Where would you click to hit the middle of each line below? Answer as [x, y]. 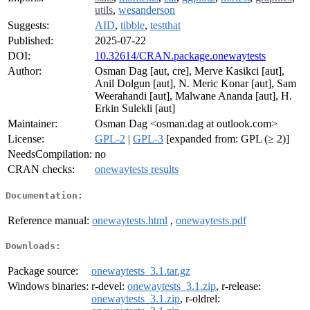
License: [26, 139]
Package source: [43, 271]
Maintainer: [33, 124]
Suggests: [28, 26]
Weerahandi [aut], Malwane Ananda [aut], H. [193, 96]
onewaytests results [137, 170]
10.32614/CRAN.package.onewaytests [180, 56]
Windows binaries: [48, 286]
